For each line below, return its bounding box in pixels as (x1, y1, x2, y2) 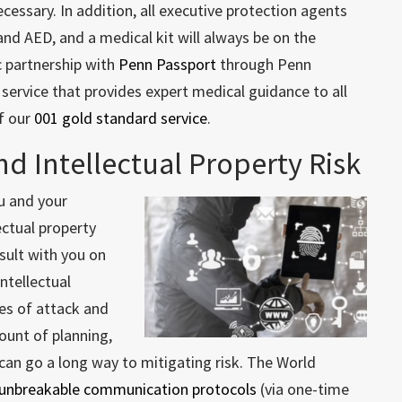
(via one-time (257, 379, 350, 399)
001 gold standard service (34, 108, 208, 128)
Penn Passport (118, 54, 217, 74)
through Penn (216, 54, 312, 74)
